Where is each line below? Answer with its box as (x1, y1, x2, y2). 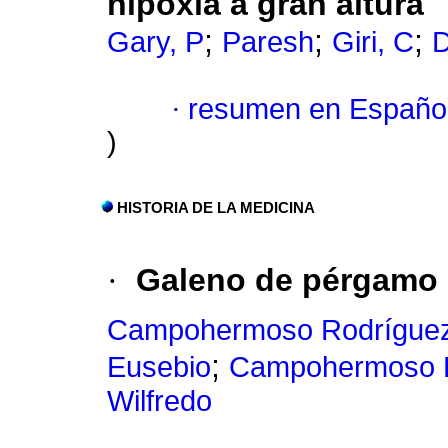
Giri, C (332, 26, 414, 59)
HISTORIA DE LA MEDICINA (117, 200, 315, 217)
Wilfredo (107, 385, 212, 418)
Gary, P (107, 26, 204, 59)
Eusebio (107, 351, 211, 384)
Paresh (222, 26, 314, 59)
